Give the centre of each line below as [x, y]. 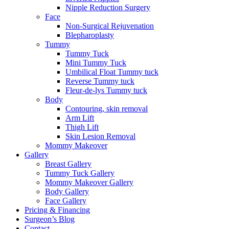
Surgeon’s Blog [50, 219]
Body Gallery [67, 191]
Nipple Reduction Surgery [108, 7]
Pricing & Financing [57, 210]
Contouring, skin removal [107, 109]
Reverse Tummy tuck [100, 81]
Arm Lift [80, 118]
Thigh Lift [82, 127]
